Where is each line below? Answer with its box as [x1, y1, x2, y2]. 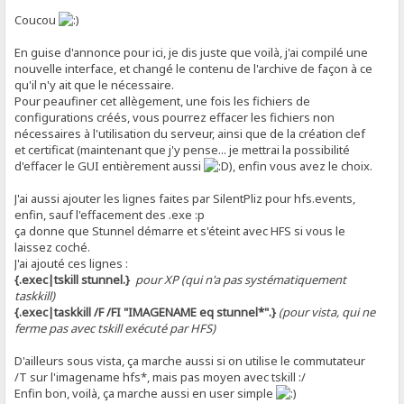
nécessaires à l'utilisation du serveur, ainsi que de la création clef [14, 124, 366, 142]
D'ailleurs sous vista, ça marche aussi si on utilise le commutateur [14, 352, 366, 369]
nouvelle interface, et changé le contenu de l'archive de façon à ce [14, 60, 373, 77]
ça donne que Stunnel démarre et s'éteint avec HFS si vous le [14, 222, 346, 239]
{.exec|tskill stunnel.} [14, 271, 131, 288]
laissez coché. [14, 238, 91, 255]
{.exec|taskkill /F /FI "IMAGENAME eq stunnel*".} [14, 303, 277, 320]
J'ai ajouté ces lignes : [14, 254, 129, 271]
